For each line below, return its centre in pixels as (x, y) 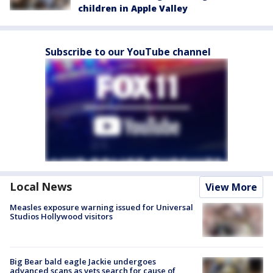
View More (231, 187)
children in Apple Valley (133, 8)
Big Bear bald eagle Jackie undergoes (83, 262)
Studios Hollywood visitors (61, 216)
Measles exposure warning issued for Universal (101, 207)
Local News (41, 186)
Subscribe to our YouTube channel (128, 52)
